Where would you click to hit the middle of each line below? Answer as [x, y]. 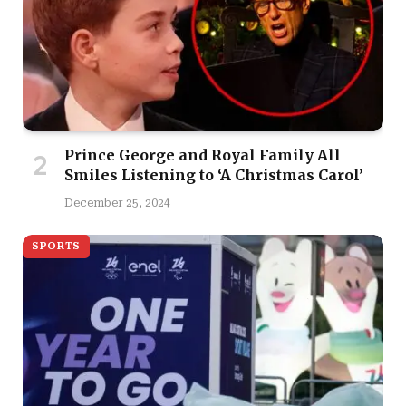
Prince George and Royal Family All [203, 155]
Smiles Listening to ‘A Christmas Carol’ [214, 174]
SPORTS [56, 246]
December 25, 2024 [117, 203]
